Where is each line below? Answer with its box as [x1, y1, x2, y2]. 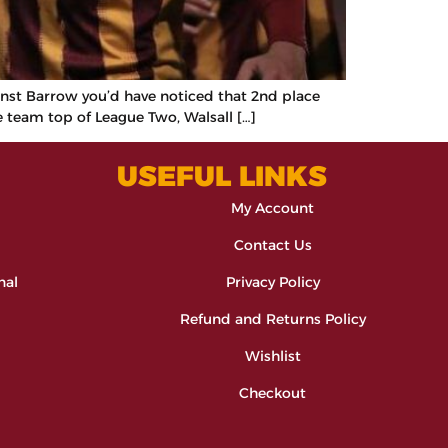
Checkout [239, 384, 306, 403]
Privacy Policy [225, 273, 320, 292]
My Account [231, 199, 314, 218]
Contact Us [233, 236, 312, 255]
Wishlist [244, 347, 301, 366]
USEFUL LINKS [117, 159, 327, 194]
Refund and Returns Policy [179, 310, 366, 329]
